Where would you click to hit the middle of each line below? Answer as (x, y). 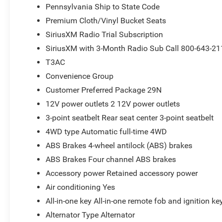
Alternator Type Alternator (90, 215)
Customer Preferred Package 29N (104, 90)
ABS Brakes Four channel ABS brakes (111, 159)
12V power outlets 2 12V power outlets (113, 104)
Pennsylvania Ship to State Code (103, 6)
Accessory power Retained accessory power (122, 173)
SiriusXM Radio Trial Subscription (105, 34)
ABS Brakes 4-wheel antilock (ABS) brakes (119, 145)
